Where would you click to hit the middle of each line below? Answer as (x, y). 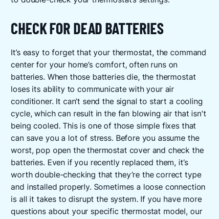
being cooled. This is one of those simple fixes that (104, 126)
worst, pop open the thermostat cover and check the (107, 151)
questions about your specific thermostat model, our (107, 212)
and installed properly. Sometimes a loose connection (108, 187)
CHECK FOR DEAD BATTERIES (87, 28)
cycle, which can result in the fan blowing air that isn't (109, 114)
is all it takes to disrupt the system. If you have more (106, 199)
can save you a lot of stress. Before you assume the (105, 138)
